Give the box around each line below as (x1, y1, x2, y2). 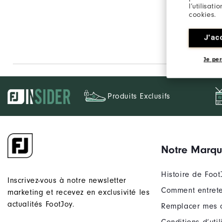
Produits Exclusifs (108, 92, 170, 101)
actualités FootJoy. (7, 200, 75, 209)
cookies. (189, 10, 216, 19)
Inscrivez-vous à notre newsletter (7, 176, 126, 185)
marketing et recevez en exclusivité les (7, 188, 150, 197)
